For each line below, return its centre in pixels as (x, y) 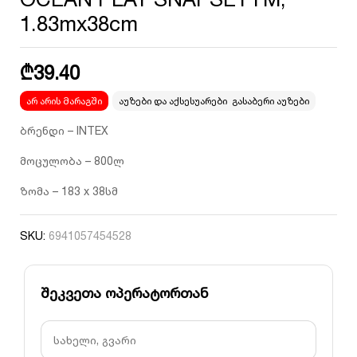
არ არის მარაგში (64, 101)
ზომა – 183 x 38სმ (69, 191)
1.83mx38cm (79, 24)
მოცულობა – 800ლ (72, 161)
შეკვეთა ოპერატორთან (124, 292)
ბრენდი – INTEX (64, 130)
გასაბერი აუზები (271, 101)
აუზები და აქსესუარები (173, 101)
